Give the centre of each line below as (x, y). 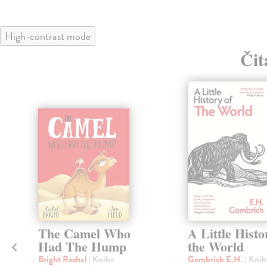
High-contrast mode (48, 36)
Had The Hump (82, 247)
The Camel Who (84, 234)
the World (215, 247)
